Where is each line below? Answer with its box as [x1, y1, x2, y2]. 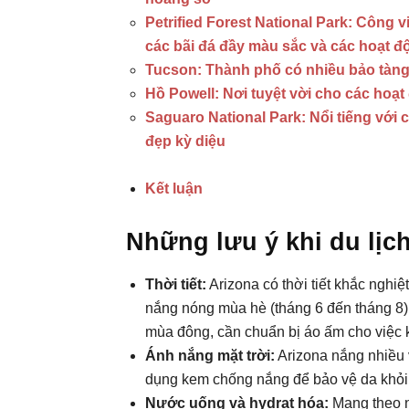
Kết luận [145, 181, 203, 196]
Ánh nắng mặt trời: [145, 348, 275, 363]
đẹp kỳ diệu [145, 133, 225, 149]
